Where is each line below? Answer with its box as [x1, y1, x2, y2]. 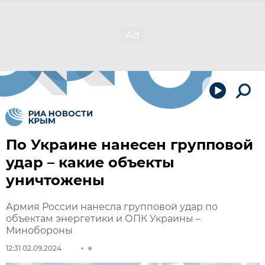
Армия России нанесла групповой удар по [6, 201, 218, 212]
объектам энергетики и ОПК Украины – [6, 213, 201, 224]
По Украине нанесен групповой [6, 136, 253, 153]
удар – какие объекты [6, 154, 174, 171]
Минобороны [6, 225, 73, 236]
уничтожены [6, 172, 105, 189]
